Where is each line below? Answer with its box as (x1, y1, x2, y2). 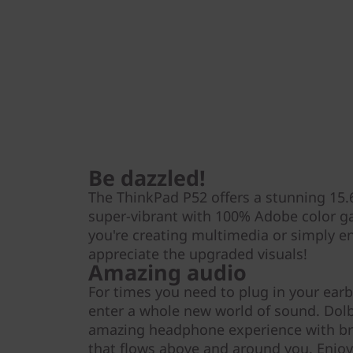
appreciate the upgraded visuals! (88, 244, 307, 264)
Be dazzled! (88, 163, 206, 193)
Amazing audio (88, 258, 252, 288)
